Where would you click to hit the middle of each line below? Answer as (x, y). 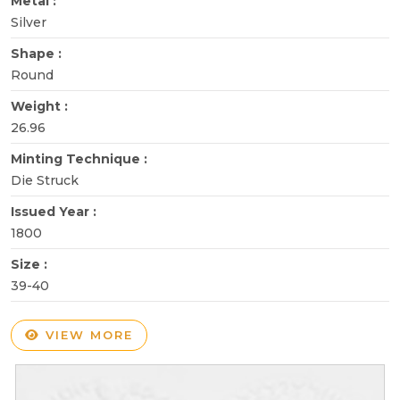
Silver (29, 22)
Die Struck (45, 180)
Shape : (38, 53)
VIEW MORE (87, 334)
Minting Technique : (81, 158)
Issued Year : (55, 211)
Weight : (41, 106)
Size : (31, 264)
